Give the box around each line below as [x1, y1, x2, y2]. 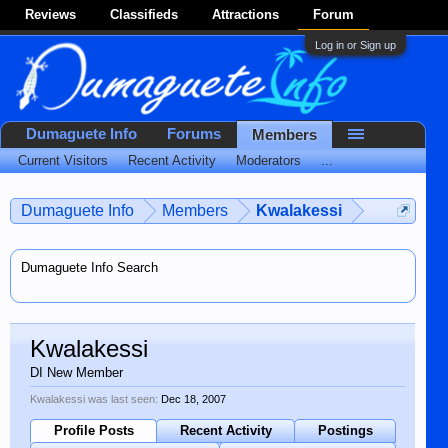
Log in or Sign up [314, 39, 396, 51]
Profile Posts [53, 423, 134, 438]
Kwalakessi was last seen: [30, 393, 158, 405]
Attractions [212, 7, 279, 22]
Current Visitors [18, 153, 108, 168]
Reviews [25, 7, 76, 22]
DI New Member [30, 365, 123, 380]
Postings [317, 423, 373, 438]
